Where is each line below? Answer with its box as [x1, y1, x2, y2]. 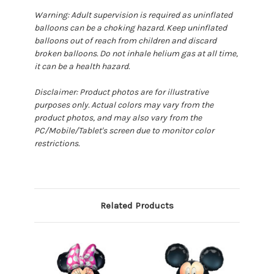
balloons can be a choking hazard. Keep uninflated [34, 23, 227, 34]
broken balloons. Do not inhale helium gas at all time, [34, 48, 238, 59]
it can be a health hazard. [34, 61, 130, 72]
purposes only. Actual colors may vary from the [34, 100, 213, 111]
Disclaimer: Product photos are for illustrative [34, 87, 209, 98]
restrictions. [34, 138, 81, 149]
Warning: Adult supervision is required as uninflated [34, 10, 232, 21]
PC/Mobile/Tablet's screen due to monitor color [34, 125, 214, 136]
